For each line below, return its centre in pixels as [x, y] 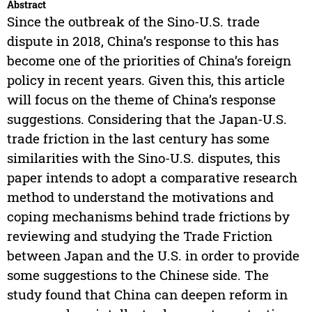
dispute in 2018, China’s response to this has [142, 41]
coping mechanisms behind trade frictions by [148, 217]
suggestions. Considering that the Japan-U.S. [147, 119]
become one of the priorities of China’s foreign [149, 61]
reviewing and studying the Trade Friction [139, 236]
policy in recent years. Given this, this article [146, 80]
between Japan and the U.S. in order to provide [153, 256]
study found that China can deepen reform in [147, 295]
